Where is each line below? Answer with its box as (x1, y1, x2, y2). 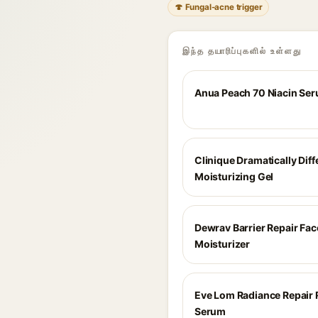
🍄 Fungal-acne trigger (175, 2, 263, 12)
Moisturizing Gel (194, 170, 274, 182)
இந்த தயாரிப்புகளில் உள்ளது (182, 45, 302, 56)
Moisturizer (194, 238, 251, 250)
